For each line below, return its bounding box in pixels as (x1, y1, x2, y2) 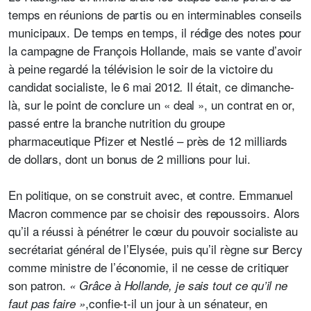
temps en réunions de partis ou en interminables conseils (8, 6, 303, 23)
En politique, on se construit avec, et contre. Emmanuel (8, 186, 294, 203)
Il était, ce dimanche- (183, 78, 295, 95)
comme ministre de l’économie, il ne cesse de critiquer (8, 258, 289, 276)
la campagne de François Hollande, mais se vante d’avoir (8, 42, 303, 59)
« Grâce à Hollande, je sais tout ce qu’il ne (69, 277, 288, 294)
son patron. (8, 276, 70, 294)
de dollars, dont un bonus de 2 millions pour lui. (8, 150, 251, 167)
